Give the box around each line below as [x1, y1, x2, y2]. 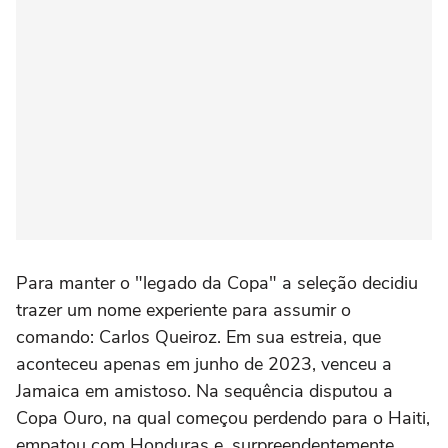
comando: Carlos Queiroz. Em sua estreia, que [16, 324, 381, 349]
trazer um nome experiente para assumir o [16, 297, 351, 322]
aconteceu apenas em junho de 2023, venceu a [16, 351, 392, 376]
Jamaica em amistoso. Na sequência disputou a [16, 378, 393, 403]
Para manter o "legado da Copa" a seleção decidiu [16, 270, 418, 295]
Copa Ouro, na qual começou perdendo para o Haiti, [16, 405, 430, 430]
